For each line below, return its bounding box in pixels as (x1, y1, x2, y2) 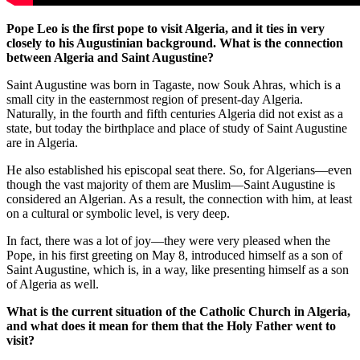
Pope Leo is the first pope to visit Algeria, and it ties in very (6, 21, 325, 35)
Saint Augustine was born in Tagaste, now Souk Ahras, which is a (6, 77, 341, 92)
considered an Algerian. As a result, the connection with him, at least (6, 191, 352, 206)
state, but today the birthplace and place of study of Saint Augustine (6, 121, 347, 135)
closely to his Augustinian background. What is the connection (6, 35, 343, 50)
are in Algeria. (6, 135, 78, 149)
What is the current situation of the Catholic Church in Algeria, (6, 304, 350, 318)
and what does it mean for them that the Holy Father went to (6, 318, 336, 333)
